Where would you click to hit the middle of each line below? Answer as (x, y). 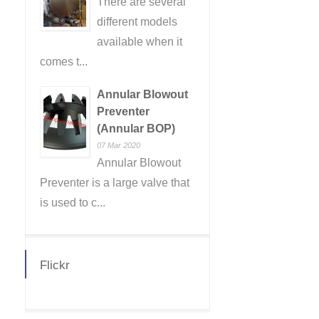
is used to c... (73, 203)
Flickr (55, 265)
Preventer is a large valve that (115, 183)
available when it (140, 42)
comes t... (64, 62)
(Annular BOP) (136, 129)
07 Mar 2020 (119, 145)
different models (137, 22)
